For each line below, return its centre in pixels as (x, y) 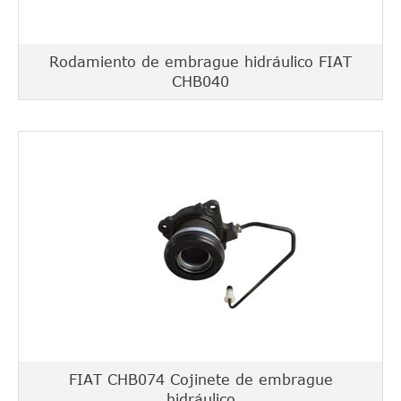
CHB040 (200, 81)
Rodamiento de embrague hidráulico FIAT (200, 62)
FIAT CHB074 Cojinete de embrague (200, 380)
